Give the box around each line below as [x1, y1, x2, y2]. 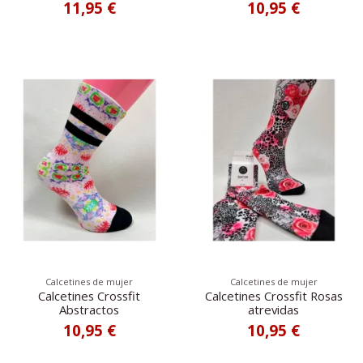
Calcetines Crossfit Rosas [204, 288, 343, 305]
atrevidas [248, 301, 300, 318]
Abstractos [59, 301, 120, 318]
